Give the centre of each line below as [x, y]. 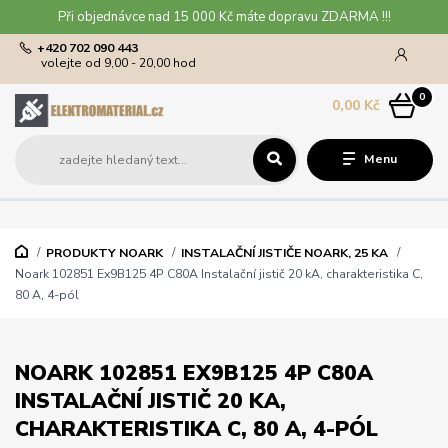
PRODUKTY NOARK [104, 253]
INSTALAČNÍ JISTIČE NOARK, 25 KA [284, 253]
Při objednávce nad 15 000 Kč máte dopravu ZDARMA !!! [224, 16]
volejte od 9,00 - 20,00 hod [119, 62]
